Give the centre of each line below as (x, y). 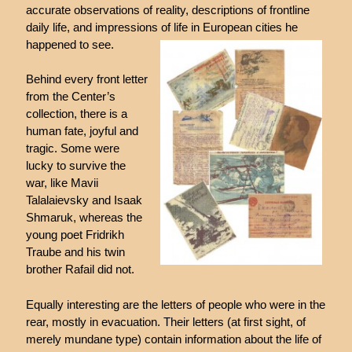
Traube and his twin (75, 252)
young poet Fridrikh (75, 235)
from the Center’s (70, 97)
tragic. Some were (72, 148)
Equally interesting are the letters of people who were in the (175, 304)
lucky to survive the (75, 166)
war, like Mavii (62, 183)
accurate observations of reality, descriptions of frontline (167, 9)
